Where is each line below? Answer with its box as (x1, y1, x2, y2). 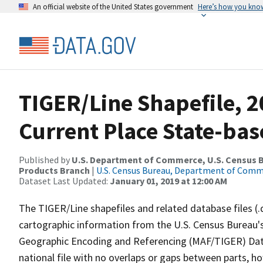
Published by (19, 154, 72, 166)
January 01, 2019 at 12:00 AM (110, 175, 227, 187)
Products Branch (19, 164, 90, 176)
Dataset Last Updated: (19, 175, 110, 187)
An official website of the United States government (33, 2, 193, 11)
